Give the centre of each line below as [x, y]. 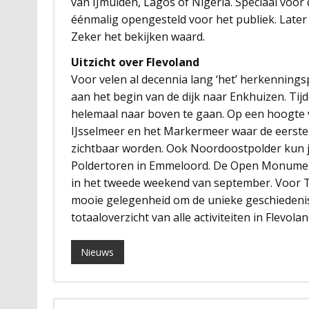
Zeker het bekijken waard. [138, 36]
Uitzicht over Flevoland [135, 62]
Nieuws [98, 252]
